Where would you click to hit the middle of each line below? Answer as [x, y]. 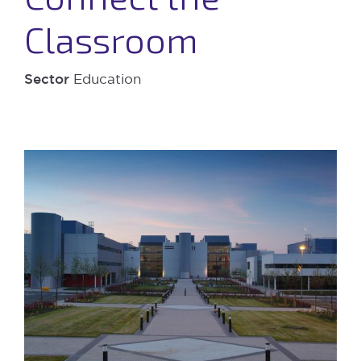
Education [107, 78]
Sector [49, 78]
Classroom [111, 38]
